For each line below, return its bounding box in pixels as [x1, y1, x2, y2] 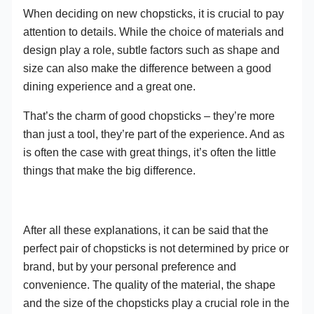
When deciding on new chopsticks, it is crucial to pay [23, 6, 285, 20]
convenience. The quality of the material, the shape [23, 278, 276, 291]
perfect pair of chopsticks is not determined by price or [23, 241, 289, 254]
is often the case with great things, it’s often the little [23, 146, 277, 159]
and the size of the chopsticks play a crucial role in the [23, 296, 290, 309]
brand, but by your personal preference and [23, 259, 237, 273]
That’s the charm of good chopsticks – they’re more [23, 109, 275, 123]
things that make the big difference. [23, 164, 196, 177]
